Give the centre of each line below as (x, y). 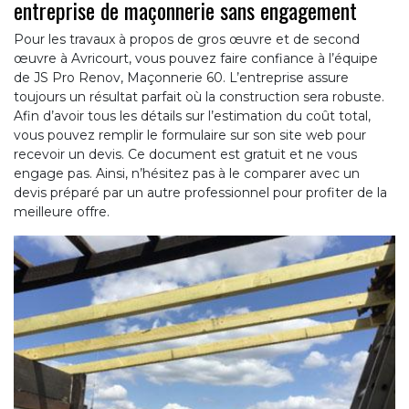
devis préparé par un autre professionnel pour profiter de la (200, 193)
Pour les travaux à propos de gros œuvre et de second (187, 40)
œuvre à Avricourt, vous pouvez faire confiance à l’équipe (196, 59)
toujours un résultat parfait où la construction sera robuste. (199, 97)
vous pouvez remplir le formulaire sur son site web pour (190, 136)
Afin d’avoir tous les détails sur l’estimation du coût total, (192, 116)
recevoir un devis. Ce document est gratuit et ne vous (185, 155)
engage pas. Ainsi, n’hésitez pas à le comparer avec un (187, 174)
